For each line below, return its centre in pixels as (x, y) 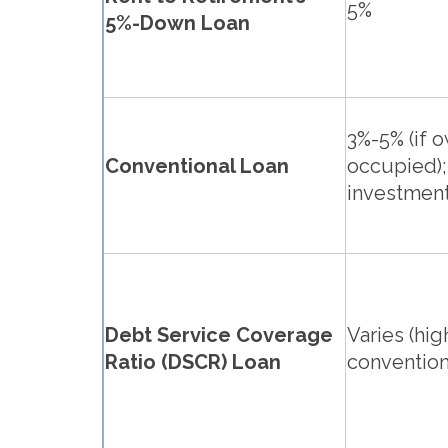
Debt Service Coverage (219, 335)
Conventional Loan (197, 166)
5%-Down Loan (177, 23)
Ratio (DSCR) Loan (193, 362)
